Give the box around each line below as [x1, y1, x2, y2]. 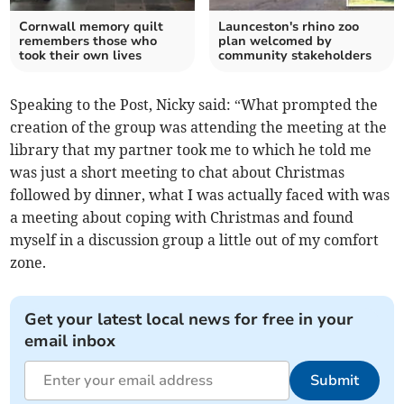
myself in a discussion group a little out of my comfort [10, 231, 380, 250]
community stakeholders [218, 47, 372, 65]
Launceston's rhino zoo [218, 18, 359, 36]
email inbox [24, 330, 116, 353]
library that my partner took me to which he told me [10, 141, 372, 160]
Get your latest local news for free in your [24, 308, 354, 331]
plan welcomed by [218, 32, 332, 50]
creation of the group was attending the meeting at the [10, 118, 388, 137]
